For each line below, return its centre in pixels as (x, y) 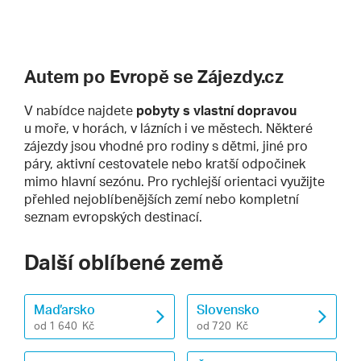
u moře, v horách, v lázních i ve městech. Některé (168, 128)
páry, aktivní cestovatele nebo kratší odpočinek (165, 163)
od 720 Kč (222, 325)
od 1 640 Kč (64, 325)
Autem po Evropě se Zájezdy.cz (154, 76)
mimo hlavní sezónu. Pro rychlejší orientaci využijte (174, 181)
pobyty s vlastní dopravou (216, 110)
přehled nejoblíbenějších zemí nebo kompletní (162, 199)
